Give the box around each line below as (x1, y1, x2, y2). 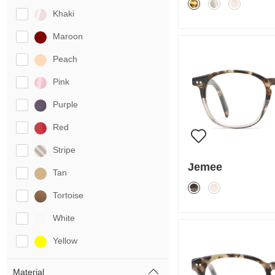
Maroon (53, 31, 83, 41)
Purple (53, 99, 78, 109)
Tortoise (53, 190, 83, 200)
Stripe (53, 145, 76, 155)
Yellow (53, 236, 77, 246)
